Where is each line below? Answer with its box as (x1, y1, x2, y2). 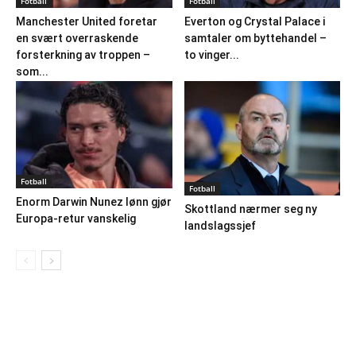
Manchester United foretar (16, 15, 157, 28)
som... (16, 65, 48, 78)
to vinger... (184, 48, 239, 61)
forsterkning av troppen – (16, 48, 150, 61)
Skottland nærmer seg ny (184, 203, 317, 216)
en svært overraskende (16, 32, 138, 44)
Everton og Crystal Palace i (184, 15, 325, 28)
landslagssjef (184, 219, 256, 233)
